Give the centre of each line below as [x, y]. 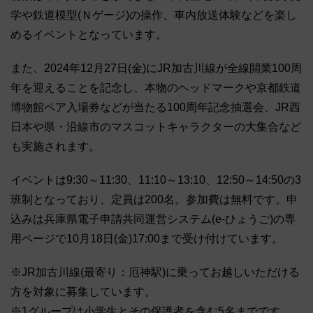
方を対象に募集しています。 [83, 291]
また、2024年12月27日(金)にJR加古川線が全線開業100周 [156, 68]
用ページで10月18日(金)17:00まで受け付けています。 [147, 238]
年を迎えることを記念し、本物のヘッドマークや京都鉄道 [156, 87]
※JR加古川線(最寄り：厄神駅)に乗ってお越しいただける [155, 272]
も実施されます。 [55, 146]
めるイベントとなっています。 [89, 34]
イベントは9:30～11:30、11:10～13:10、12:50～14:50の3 [156, 180]
